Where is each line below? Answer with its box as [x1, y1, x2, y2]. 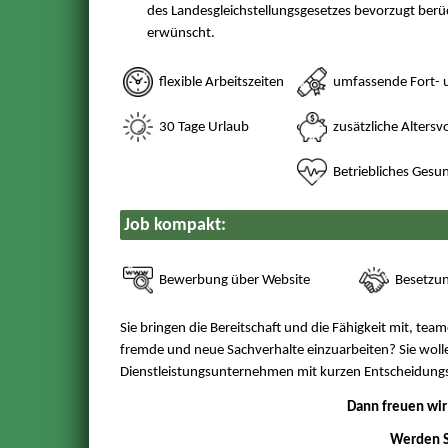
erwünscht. [146, 25, 215, 41]
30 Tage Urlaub [155, 120, 249, 136]
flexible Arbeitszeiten [155, 75, 284, 91]
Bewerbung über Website [155, 272, 310, 288]
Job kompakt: [123, 216, 226, 234]
